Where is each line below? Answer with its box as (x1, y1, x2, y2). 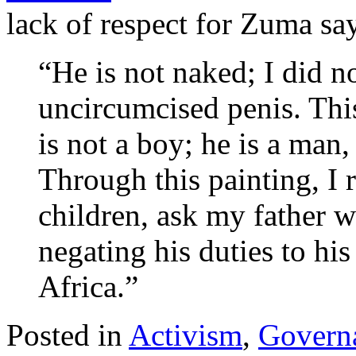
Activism (129, 318, 242, 353)
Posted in (6, 318, 129, 353)
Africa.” (38, 269, 138, 304)
